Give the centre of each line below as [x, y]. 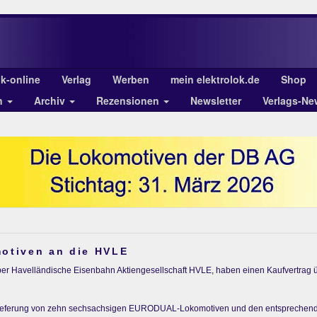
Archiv [51, 100]
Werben [131, 79]
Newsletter [216, 100]
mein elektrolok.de [215, 79]
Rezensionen [129, 100]
